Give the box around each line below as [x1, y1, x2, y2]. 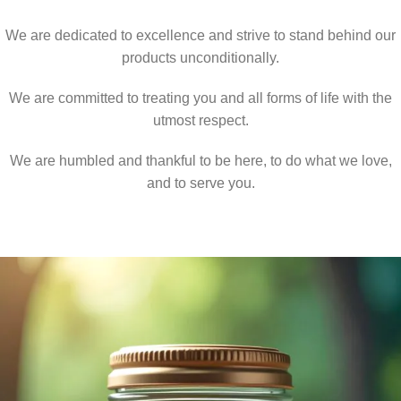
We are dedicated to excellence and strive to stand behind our [5, 28, 396, 44]
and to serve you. [146, 175, 255, 192]
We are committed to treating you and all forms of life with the [9, 90, 392, 107]
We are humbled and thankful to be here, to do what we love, [9, 153, 392, 169]
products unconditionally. [122, 50, 279, 66]
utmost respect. [152, 113, 249, 129]
